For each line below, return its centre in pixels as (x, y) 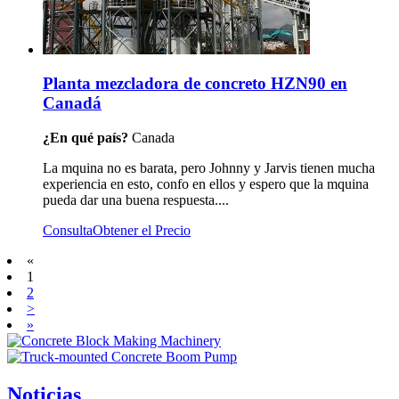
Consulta (68, 231)
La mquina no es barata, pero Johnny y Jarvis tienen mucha (209, 168)
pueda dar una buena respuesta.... (136, 200)
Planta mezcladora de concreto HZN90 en (195, 84)
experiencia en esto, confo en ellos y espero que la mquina (206, 184)
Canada (153, 138)
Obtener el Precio (142, 231)
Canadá (72, 103)
